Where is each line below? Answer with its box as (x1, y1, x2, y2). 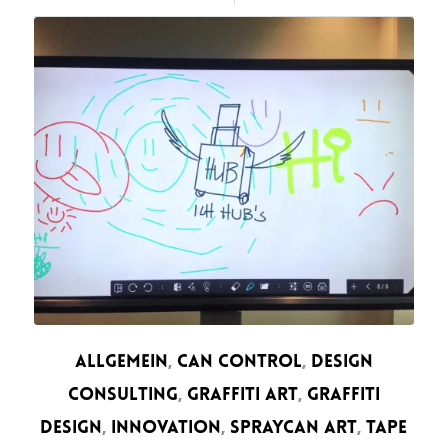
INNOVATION (111, 418, 222, 438)
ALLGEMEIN (74, 352, 168, 372)
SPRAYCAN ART (230, 418, 358, 438)
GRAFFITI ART (186, 385, 298, 405)
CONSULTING (67, 385, 178, 405)
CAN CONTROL (176, 352, 302, 372)
